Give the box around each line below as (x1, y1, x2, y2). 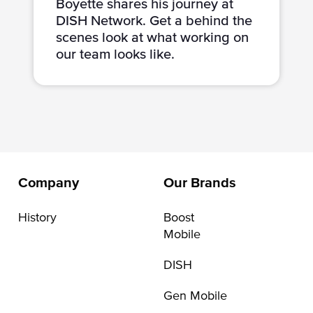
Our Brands (163, 175, 236, 190)
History (18, 211, 57, 224)
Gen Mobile (163, 289, 227, 303)
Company (18, 175, 79, 190)
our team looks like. (56, 47, 175, 61)
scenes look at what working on (56, 30, 249, 45)
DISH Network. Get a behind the (56, 13, 252, 28)
